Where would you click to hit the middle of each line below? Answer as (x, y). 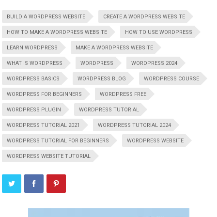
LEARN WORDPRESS (32, 48)
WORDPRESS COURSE (172, 79)
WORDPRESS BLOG (102, 79)
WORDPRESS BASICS (33, 79)
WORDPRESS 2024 (155, 63)
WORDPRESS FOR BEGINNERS (45, 94)
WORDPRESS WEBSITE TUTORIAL (49, 156)
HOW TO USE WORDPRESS (159, 32)
